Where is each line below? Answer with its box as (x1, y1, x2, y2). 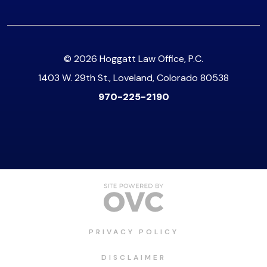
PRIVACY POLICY (88, 226, 179, 237)
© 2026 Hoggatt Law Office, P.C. (64, 52, 203, 65)
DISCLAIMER (101, 252, 166, 262)
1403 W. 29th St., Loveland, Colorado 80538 (38, 71, 229, 84)
